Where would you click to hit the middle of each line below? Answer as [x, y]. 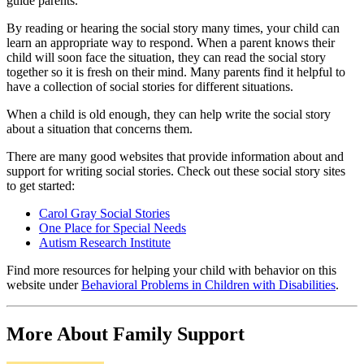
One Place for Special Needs [113, 228]
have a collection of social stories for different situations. [150, 87]
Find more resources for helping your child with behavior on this [171, 271]
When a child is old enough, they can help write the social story [169, 115]
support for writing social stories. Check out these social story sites [176, 171]
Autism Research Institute [105, 243]
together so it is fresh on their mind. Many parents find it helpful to [176, 72]
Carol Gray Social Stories [104, 214]
